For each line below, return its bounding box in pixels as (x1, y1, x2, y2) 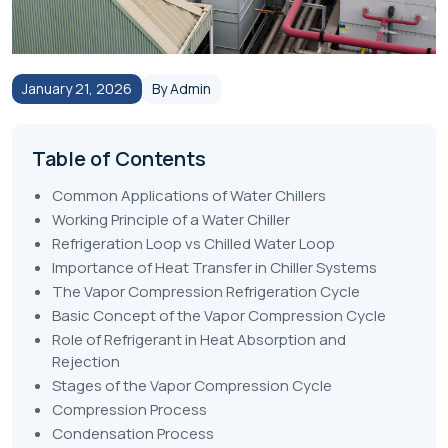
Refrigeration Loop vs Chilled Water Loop (52, 233, 335, 255)
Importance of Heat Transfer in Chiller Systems (52, 257, 377, 279)
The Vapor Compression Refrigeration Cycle (52, 281, 360, 303)
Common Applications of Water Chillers (52, 185, 326, 207)
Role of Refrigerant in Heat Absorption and (52, 329, 346, 351)
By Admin (152, 79, 211, 99)
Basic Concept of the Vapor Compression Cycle (52, 305, 386, 327)
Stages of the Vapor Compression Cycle (52, 375, 332, 397)
